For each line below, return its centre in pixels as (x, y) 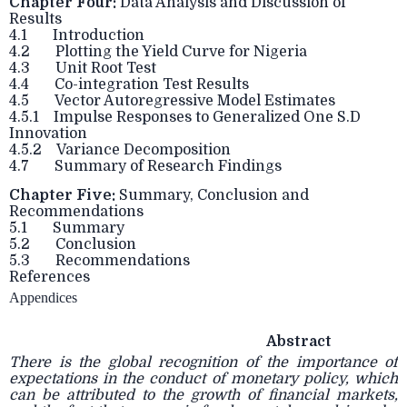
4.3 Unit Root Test (83, 68)
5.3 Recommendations (99, 261)
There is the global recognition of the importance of (203, 362)
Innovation (48, 134)
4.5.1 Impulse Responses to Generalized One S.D (185, 117)
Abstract (298, 342)
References (50, 277)
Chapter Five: (62, 195)
